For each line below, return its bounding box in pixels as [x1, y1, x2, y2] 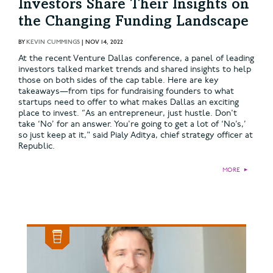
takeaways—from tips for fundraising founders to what [18, 86, 234, 97]
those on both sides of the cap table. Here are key [18, 75, 219, 86]
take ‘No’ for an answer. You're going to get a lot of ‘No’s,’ [18, 119, 246, 130]
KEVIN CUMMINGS [26, 38, 80, 46]
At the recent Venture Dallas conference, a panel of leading [18, 53, 254, 64]
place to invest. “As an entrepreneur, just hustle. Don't [18, 108, 237, 119]
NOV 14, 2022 [85, 38, 123, 46]
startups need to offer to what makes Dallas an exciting [18, 97, 239, 108]
